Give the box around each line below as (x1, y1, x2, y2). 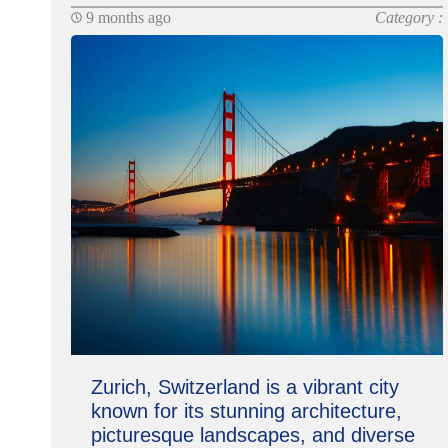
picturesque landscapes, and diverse (90, 424, 415, 446)
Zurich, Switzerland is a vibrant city (90, 376, 399, 398)
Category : (375, 9, 444, 26)
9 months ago (81, 9, 171, 26)
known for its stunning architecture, (90, 400, 402, 422)
